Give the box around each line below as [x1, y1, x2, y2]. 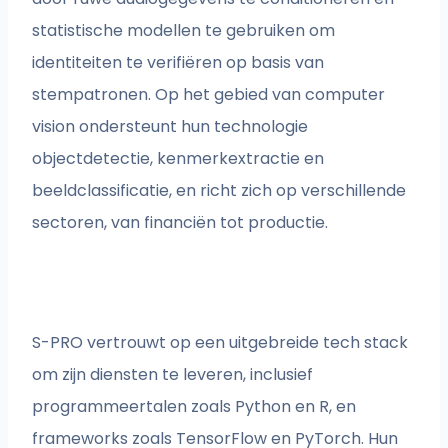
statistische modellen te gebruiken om [32, 19, 336, 43]
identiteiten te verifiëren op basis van [32, 51, 325, 75]
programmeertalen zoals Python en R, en [32, 395, 357, 419]
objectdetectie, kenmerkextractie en [32, 147, 325, 171]
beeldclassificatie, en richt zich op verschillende [32, 179, 407, 203]
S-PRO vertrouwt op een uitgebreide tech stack [32, 331, 409, 355]
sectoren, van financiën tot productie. [32, 211, 329, 235]
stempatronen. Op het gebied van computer [32, 83, 386, 107]
